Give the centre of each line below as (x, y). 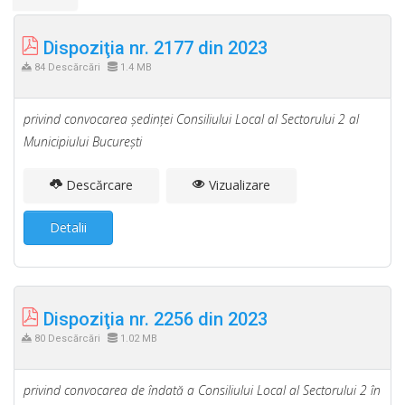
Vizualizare (238, 185)
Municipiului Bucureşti (83, 141)
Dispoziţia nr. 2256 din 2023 (153, 319)
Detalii (68, 227)
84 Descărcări (67, 67)
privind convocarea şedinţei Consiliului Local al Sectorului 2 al (191, 119)
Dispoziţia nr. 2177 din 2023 (153, 48)
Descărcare (98, 185)
